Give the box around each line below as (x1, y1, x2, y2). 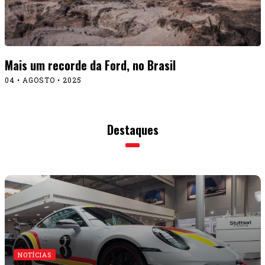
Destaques (106, 121, 159, 139)
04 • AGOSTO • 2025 (4, 75, 82, 85)
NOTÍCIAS (17, 250, 51, 259)
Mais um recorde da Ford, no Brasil (4, 56, 176, 75)
